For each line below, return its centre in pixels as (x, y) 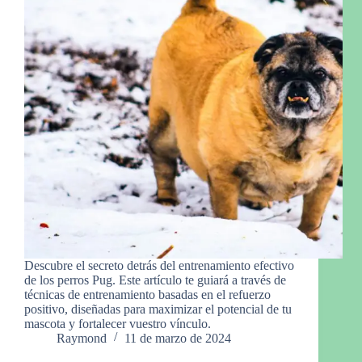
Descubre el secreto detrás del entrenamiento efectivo (159, 266)
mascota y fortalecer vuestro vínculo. (118, 324)
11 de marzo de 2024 (178, 339)
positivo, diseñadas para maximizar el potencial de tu (158, 309)
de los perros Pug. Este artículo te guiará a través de (155, 280)
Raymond (82, 339)
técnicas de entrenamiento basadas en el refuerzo (147, 295)
